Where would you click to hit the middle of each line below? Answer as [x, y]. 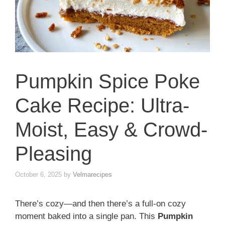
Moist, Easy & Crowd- [111, 129]
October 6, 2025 [38, 175]
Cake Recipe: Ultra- [102, 105]
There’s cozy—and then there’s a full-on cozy [100, 204]
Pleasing [53, 153]
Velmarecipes [92, 175]
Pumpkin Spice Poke [107, 81]
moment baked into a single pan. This [86, 216]
